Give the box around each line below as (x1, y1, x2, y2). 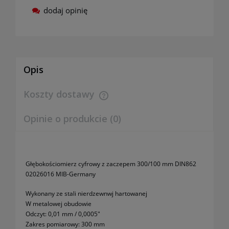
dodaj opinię (43, 5, 87, 16)
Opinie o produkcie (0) (24, 112, 121, 125)
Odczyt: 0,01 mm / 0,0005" (26, 210, 100, 219)
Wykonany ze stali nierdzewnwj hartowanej (26, 189, 147, 198)
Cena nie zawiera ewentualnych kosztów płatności (26, 97, 189, 107)
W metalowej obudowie (26, 199, 91, 209)
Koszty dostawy (24, 88, 97, 101)
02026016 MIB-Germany (26, 170, 96, 179)
